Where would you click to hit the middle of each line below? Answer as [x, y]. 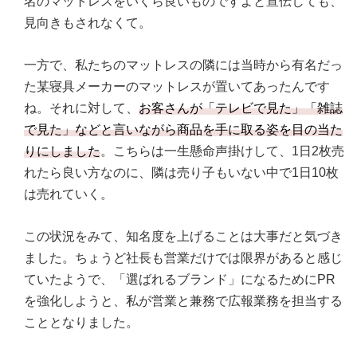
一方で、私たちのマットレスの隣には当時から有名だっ [183, 65]
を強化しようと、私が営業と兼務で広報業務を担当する [183, 301]
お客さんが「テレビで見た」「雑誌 [241, 108]
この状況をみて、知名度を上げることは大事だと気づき [183, 237]
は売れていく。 [69, 194]
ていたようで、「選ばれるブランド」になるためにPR [180, 280]
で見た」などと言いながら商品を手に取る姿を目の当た [183, 130]
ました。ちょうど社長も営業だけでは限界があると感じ [183, 258]
